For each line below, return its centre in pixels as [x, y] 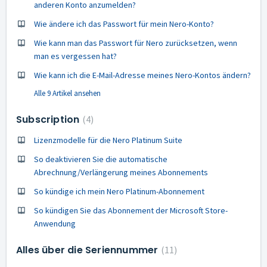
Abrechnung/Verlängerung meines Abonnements [121, 172]
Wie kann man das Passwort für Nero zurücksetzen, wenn [136, 43]
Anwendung [55, 223]
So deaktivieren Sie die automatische [101, 159]
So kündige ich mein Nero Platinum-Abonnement [119, 191]
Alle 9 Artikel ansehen [67, 93]
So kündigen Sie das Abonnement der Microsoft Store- [131, 210]
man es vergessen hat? [75, 56]
